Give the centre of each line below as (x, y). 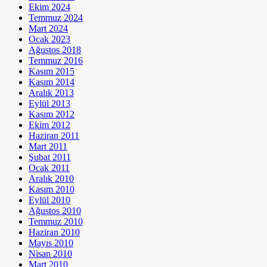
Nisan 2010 (50, 254)
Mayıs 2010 (51, 243)
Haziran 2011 (54, 136)
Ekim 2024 (49, 7)
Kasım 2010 (52, 190)
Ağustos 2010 (55, 211)
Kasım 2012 (52, 114)
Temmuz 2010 (56, 222)
